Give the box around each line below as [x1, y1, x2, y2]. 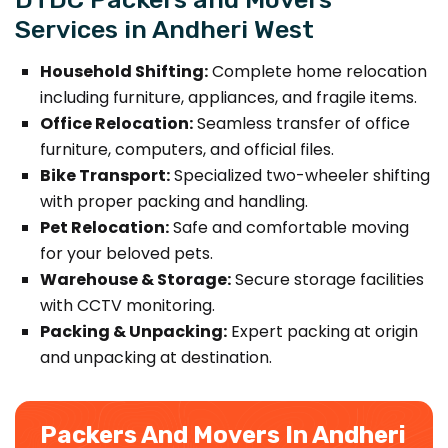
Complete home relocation [208, 59, 427, 83]
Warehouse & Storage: [40, 267, 231, 291]
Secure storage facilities [231, 267, 424, 291]
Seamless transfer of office [193, 111, 410, 135]
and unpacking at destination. [40, 345, 272, 369]
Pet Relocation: [40, 215, 169, 239]
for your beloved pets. [40, 241, 213, 265]
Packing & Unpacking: [40, 319, 227, 343]
